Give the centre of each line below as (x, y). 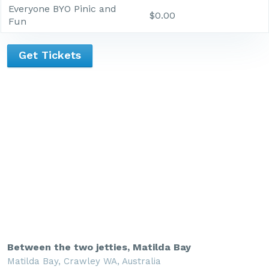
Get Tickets (50, 55)
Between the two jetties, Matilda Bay (99, 247)
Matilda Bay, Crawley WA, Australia (84, 261)
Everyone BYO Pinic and (62, 9)
